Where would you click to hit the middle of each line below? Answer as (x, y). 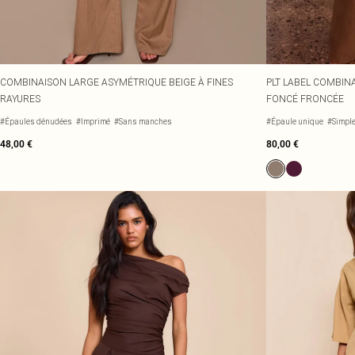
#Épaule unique (295, 122)
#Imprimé (93, 122)
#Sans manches (143, 122)
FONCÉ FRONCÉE (305, 99)
